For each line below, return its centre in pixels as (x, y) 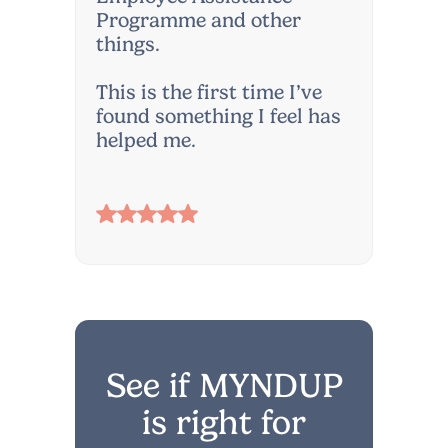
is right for (224, 422)
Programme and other (199, 20)
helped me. (146, 140)
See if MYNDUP (224, 385)
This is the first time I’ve (209, 92)
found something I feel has (219, 116)
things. (128, 44)
